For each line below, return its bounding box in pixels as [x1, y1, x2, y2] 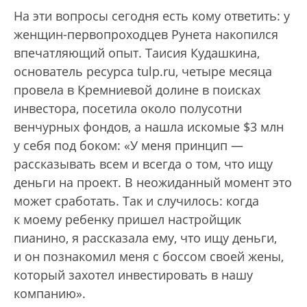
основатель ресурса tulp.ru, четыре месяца [14, 63, 272, 80]
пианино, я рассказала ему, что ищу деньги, [14, 230, 277, 247]
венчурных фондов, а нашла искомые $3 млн [14, 119, 284, 136]
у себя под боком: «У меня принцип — [14, 137, 243, 154]
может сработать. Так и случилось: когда [14, 193, 259, 210]
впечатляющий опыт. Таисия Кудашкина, [14, 45, 260, 62]
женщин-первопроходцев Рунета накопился [14, 26, 278, 43]
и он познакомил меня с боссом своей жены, [14, 248, 284, 265]
